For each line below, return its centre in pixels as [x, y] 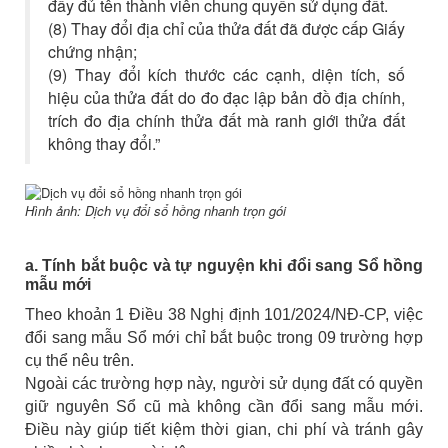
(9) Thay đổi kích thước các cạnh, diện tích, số [226, 75]
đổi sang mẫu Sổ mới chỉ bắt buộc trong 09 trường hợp [224, 337]
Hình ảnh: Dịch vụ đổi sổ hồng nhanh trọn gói [155, 210]
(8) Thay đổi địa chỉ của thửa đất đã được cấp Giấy [226, 29]
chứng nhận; [92, 52]
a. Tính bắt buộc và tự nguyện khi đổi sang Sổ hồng [224, 265]
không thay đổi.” [104, 144]
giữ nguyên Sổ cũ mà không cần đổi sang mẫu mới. [224, 406]
